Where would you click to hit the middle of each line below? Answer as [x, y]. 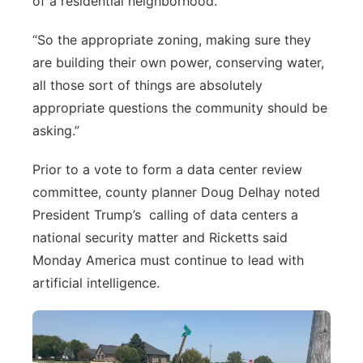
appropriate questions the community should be [180, 107]
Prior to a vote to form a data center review [167, 169]
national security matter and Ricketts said [160, 237]
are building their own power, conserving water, [178, 62]
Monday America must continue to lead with [168, 260]
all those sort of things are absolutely [147, 85]
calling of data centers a [224, 214]
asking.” [56, 130]
